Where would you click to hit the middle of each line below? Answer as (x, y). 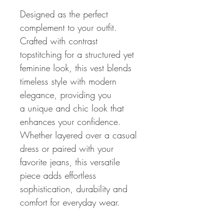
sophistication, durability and (74, 188)
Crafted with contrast (59, 41)
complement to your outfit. (68, 27)
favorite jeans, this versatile (70, 162)
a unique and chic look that (72, 108)
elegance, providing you (66, 94)
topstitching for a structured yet (77, 54)
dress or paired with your (67, 148)
